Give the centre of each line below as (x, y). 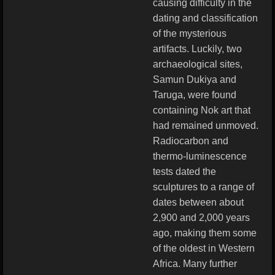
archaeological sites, (198, 64)
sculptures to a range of (203, 187)
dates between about (198, 202)
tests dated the (184, 172)
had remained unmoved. (206, 126)
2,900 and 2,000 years (201, 218)
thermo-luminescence (200, 156)
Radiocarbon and (191, 141)
